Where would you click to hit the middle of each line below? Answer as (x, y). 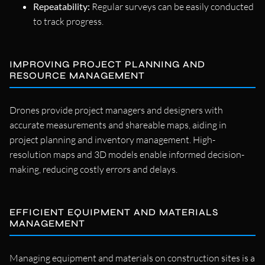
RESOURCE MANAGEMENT (77, 75)
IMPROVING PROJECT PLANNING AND (107, 64)
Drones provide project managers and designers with (116, 110)
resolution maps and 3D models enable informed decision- (127, 154)
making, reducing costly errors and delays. (93, 169)
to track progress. (68, 21)
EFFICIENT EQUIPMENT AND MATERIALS (114, 212)
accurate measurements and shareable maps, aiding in (118, 125)
